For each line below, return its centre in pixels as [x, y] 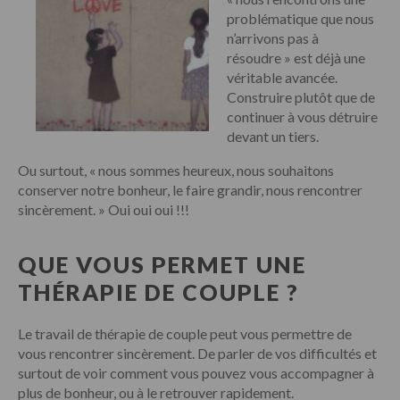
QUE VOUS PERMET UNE [162, 264]
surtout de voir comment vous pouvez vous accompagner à [196, 372]
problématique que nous [300, 18]
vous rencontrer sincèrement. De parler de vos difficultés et [197, 353]
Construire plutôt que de [301, 96]
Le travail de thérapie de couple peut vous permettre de [185, 333]
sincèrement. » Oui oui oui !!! [104, 209]
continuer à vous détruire [302, 116]
